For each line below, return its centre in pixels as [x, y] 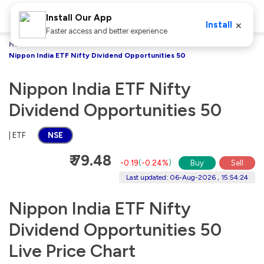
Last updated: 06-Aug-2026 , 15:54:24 [187, 177]
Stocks [57, 44]
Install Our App [79, 18]
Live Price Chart [72, 250]
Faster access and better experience [106, 31]
